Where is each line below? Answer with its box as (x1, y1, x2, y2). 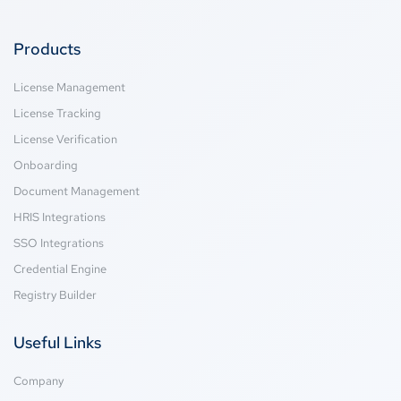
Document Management (13, 183, 140, 199)
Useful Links (13, 331, 101, 353)
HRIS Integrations (13, 209, 106, 225)
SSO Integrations (13, 235, 104, 251)
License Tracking (13, 105, 101, 121)
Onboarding (13, 157, 78, 173)
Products (13, 38, 81, 59)
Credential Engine (13, 260, 107, 277)
